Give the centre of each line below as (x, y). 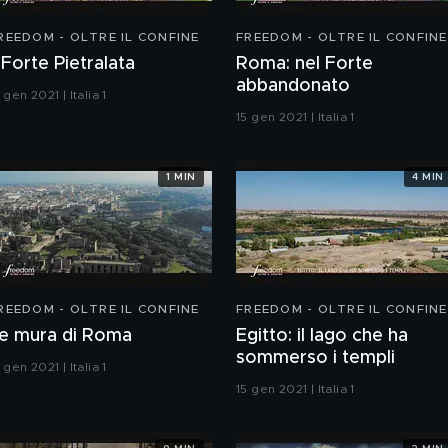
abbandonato (293, 86)
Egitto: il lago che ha (322, 336)
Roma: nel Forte (304, 64)
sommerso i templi (315, 358)
